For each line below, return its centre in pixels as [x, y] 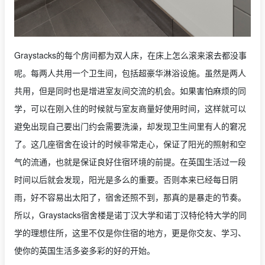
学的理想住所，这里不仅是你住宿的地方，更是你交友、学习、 [130, 232]
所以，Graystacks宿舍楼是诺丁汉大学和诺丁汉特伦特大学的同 [130, 214]
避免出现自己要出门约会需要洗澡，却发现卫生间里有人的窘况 [130, 126]
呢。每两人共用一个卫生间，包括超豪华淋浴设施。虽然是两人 [130, 72]
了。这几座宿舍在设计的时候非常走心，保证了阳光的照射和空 [130, 143]
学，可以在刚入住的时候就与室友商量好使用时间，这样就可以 [130, 108]
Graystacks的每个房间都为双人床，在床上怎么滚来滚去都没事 [130, 55]
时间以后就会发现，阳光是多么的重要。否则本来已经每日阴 [126, 179]
